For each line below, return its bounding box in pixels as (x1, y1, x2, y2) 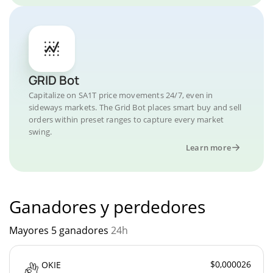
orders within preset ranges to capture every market (29, 113, 224, 125)
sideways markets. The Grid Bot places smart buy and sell (29, 101, 242, 113)
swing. (29, 126, 52, 137)
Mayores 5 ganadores (9, 223, 111, 237)
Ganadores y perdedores (9, 194, 205, 218)
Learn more (186, 141, 231, 153)
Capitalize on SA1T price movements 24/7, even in (29, 89, 213, 101)
